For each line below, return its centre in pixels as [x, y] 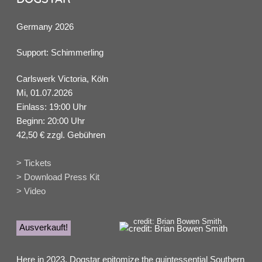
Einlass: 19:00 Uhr [51, 106]
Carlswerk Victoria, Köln [62, 78]
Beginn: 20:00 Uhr [51, 120]
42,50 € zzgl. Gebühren [61, 135]
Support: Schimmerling [60, 53]
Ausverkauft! [44, 227]
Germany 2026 [45, 26]
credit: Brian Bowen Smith [177, 221]
